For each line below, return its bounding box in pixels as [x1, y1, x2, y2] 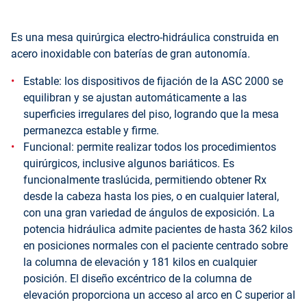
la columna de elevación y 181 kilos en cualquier [23, 256, 257, 269]
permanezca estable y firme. [23, 124, 159, 137]
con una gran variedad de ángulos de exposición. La [23, 206, 275, 219]
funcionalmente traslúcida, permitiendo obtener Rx [23, 173, 267, 186]
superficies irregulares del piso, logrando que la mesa [23, 108, 279, 121]
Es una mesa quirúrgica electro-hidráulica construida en [11, 31, 279, 44]
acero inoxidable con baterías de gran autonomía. [11, 47, 250, 60]
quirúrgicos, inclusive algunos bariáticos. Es [23, 157, 234, 170]
